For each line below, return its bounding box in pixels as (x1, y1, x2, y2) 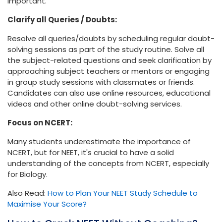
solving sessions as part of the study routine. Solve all (7, 44, 204, 55)
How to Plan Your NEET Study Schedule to (48, 188, 198, 199)
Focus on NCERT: (7, 117, 74, 128)
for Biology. (7, 169, 48, 180)
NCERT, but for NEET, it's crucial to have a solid (7, 147, 174, 158)
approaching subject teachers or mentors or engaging (7, 66, 210, 77)
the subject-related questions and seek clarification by (7, 55, 212, 66)
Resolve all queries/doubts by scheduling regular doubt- (7, 33, 215, 44)
